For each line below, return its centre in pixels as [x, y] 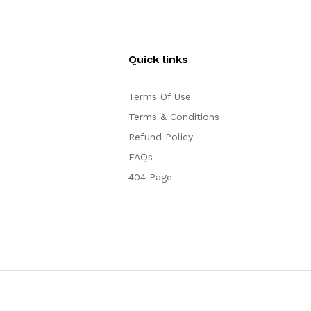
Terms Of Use [160, 96]
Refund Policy [161, 137]
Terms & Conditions [174, 117]
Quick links [159, 59]
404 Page [151, 177]
